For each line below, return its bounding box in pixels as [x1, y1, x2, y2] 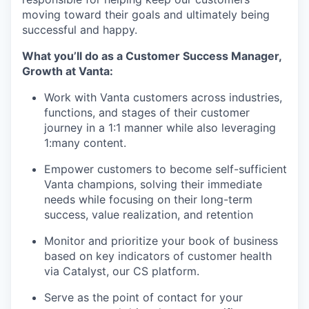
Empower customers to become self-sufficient [44, 162, 287, 177]
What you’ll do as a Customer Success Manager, [22, 49, 281, 63]
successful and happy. [22, 23, 137, 37]
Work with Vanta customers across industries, [44, 90, 282, 105]
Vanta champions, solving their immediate [44, 177, 262, 192]
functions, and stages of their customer [44, 106, 250, 120]
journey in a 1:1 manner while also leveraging [44, 121, 276, 135]
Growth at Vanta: [22, 64, 113, 79]
